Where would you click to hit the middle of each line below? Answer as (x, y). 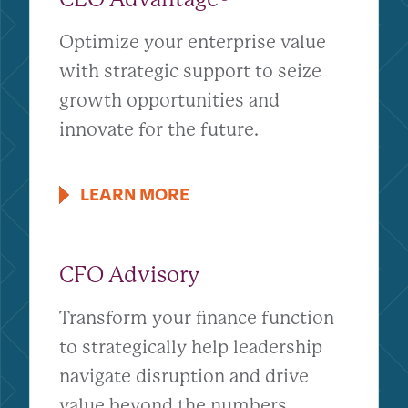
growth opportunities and (169, 101)
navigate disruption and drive (184, 377)
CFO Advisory (130, 275)
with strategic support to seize (190, 71)
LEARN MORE (135, 195)
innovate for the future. (159, 130)
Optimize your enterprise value (193, 42)
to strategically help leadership (191, 347)
